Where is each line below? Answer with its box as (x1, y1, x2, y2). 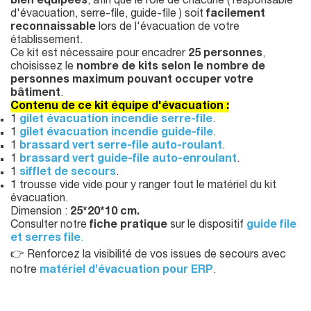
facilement (206, 9, 265, 21)
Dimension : (10, 207, 70, 219)
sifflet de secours (19, 167, 116, 179)
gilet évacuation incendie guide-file (19, 128, 213, 140)
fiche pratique (90, 220, 167, 232)
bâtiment (10, 88, 60, 100)
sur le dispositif (167, 220, 246, 232)
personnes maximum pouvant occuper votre (10, 75, 253, 87)
